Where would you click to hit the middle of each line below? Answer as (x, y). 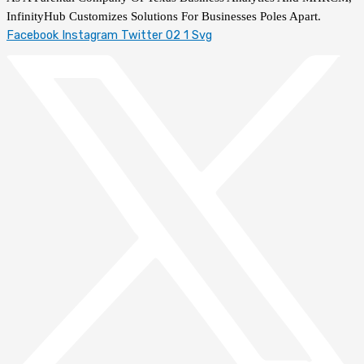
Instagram (90, 35)
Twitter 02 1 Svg (167, 35)
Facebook (32, 35)
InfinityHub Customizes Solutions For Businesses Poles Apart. (164, 17)
